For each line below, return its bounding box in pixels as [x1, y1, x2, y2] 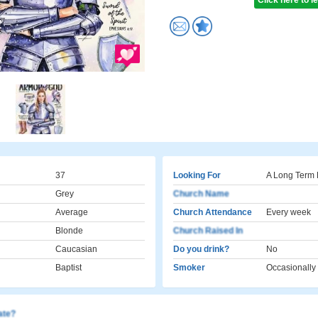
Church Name [173, 189, 229, 199]
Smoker [173, 263, 205, 273]
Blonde [55, 226, 83, 236]
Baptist [55, 263, 82, 273]
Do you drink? [173, 244, 229, 254]
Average [55, 207, 88, 217]
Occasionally [266, 263, 316, 273]
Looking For [173, 170, 221, 180]
